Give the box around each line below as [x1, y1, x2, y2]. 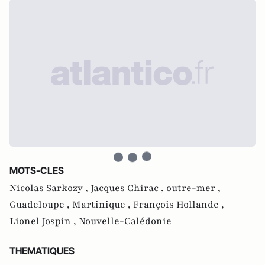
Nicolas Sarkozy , [9, 182, 91, 195]
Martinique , [72, 198, 133, 211]
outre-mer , [166, 182, 221, 195]
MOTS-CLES [9, 164, 64, 176]
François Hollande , [133, 198, 224, 211]
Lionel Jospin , [9, 215, 79, 228]
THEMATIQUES [9, 245, 75, 257]
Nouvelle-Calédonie [79, 215, 172, 228]
